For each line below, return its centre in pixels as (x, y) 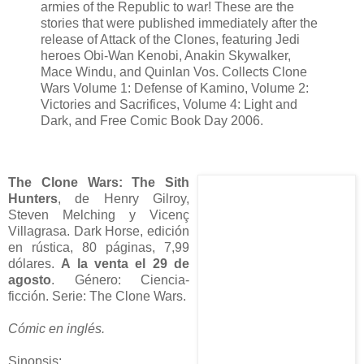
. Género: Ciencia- (120, 280)
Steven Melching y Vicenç (99, 215)
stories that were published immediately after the (179, 24)
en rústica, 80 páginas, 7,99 (99, 248)
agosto (30, 280)
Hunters (33, 199)
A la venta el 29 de (126, 264)
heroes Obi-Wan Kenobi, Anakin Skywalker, (166, 56)
